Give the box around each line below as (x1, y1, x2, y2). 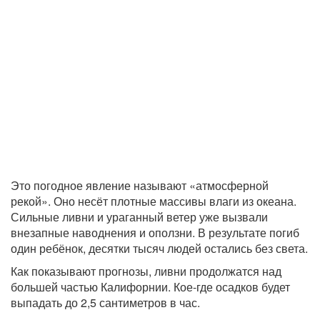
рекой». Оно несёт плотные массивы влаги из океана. (11, 192, 296, 209)
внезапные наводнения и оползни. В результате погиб (11, 224, 299, 241)
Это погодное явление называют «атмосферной (11, 176, 269, 194)
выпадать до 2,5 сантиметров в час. (11, 294, 200, 311)
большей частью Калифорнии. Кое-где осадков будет (11, 278, 290, 295)
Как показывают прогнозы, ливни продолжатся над (11, 262, 281, 279)
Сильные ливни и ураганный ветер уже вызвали (11, 208, 268, 225)
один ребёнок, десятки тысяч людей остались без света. (11, 239, 308, 256)
